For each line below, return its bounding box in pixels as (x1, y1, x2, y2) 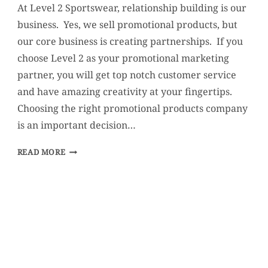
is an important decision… (17, 118, 136, 132)
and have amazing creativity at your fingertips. (17, 84, 232, 98)
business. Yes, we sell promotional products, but (17, 17, 237, 31)
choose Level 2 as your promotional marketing (17, 51, 229, 65)
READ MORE (17, 146, 66, 157)
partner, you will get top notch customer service (17, 68, 236, 81)
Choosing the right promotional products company (17, 101, 248, 115)
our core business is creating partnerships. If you (17, 34, 243, 48)
